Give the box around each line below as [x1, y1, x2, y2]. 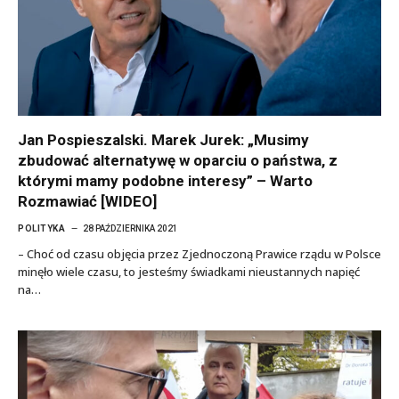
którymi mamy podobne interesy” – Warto [18, 172, 313, 190]
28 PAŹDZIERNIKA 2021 [83, 224, 178, 233]
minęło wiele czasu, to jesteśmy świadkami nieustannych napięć [18, 264, 360, 280]
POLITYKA [18, 224, 65, 233]
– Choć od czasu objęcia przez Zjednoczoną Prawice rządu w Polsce [18, 246, 381, 262]
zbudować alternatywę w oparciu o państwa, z [18, 151, 338, 169]
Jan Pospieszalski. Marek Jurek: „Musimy [18, 131, 309, 149]
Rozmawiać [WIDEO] [18, 192, 157, 210]
